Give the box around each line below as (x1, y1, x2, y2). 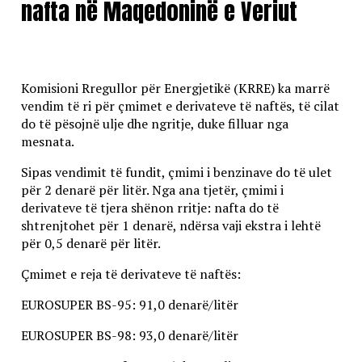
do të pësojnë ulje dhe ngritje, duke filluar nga (20, 114, 288, 133)
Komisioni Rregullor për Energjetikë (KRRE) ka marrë (20, 78, 330, 97)
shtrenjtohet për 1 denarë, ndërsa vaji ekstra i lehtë (20, 216, 321, 234)
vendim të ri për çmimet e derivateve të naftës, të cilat (20, 96, 339, 115)
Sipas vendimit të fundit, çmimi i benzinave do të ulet (20, 162, 332, 181)
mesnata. (20, 132, 74, 150)
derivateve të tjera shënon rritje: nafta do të (20, 198, 279, 217)
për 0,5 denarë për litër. (20, 234, 161, 252)
